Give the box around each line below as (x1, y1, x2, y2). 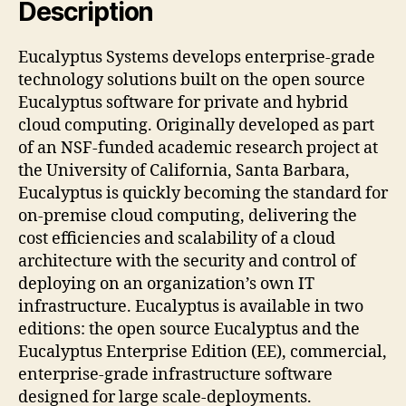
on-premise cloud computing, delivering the (18, 205, 357, 227)
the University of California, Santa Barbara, (18, 159, 350, 181)
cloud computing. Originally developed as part (18, 114, 374, 136)
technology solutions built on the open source (18, 69, 365, 91)
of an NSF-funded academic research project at (18, 137, 378, 159)
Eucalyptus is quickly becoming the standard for (18, 182, 388, 204)
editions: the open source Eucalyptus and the (18, 318, 360, 340)
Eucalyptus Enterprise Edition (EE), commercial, (18, 341, 387, 362)
